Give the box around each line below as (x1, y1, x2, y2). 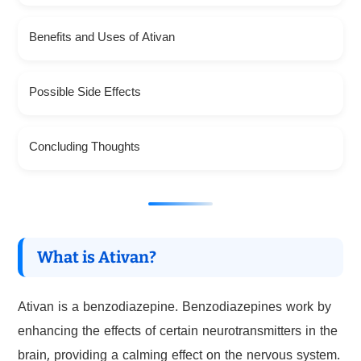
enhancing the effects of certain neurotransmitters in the (17, 324, 338, 342)
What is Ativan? (36, 247, 156, 268)
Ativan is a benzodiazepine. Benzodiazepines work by (17, 300, 331, 318)
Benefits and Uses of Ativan (28, 31, 175, 48)
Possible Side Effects (28, 85, 141, 102)
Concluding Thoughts (28, 140, 140, 157)
